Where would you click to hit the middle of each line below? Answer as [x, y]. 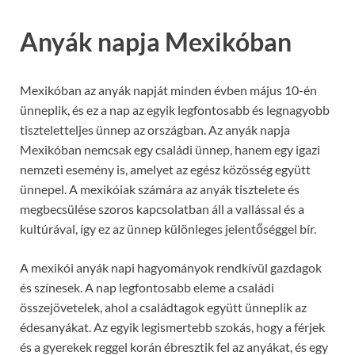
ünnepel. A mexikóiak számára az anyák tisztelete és [160, 189]
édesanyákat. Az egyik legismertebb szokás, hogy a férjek [172, 327]
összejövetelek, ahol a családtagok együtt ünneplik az [163, 307]
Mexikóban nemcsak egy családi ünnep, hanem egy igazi [170, 150]
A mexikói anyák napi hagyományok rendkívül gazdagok [171, 268]
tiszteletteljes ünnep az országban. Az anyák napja [155, 130]
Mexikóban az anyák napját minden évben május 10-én [168, 90]
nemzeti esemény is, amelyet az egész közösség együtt [165, 170]
